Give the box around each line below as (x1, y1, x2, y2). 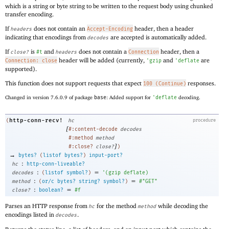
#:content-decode (68, 126, 118, 132)
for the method (95, 202, 138, 210)
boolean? (39, 187, 63, 193)
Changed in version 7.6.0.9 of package (5, 95, 94, 101)
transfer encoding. (5, 10, 54, 18)
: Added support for (106, 95, 152, 101)
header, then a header (133, 24, 194, 32)
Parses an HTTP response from (5, 202, 89, 210)
